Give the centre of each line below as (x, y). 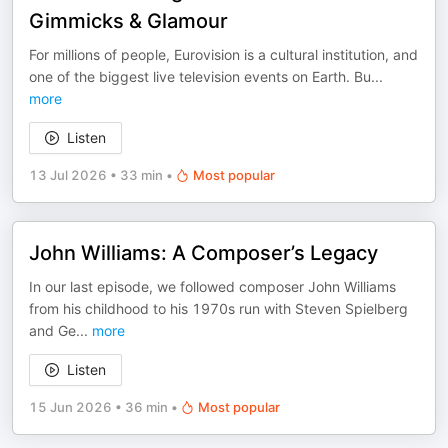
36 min (146, 407)
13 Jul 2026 (68, 175)
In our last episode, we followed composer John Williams (212, 286)
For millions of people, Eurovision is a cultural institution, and (223, 54)
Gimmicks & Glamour (128, 21)
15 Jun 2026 (70, 407)
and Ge (52, 330)
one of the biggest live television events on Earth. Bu (200, 76)
